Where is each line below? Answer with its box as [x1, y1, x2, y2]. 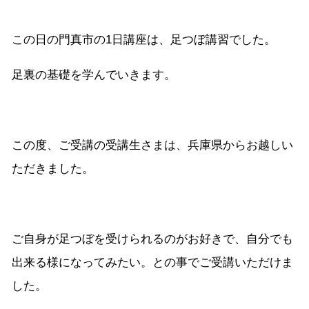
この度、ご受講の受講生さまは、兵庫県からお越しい [12, 139, 293, 152]
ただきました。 [12, 162, 94, 176]
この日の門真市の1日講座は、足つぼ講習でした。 [12, 33, 276, 47]
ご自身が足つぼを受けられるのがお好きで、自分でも [12, 232, 293, 246]
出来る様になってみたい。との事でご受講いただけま [12, 256, 293, 270]
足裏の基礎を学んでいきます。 [12, 68, 176, 82]
